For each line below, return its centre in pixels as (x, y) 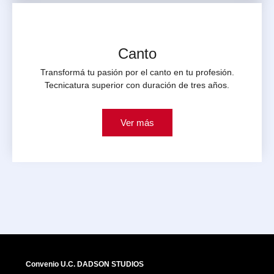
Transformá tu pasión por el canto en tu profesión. (137, 72)
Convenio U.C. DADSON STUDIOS (85, 264)
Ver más (137, 122)
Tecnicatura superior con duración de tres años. (137, 85)
